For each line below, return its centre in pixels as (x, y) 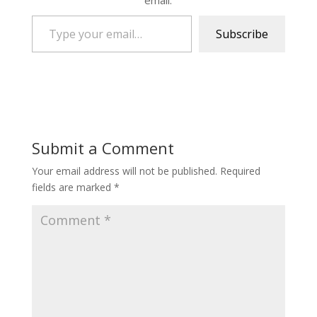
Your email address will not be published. (124, 171)
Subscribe (242, 34)
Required (240, 171)
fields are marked (73, 188)
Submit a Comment (103, 148)
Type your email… (47, 15)
